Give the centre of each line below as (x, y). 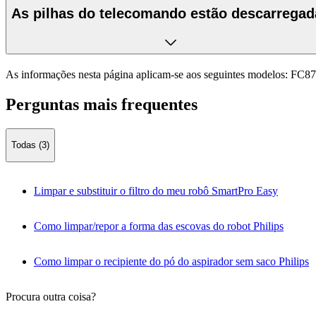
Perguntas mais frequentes (102, 105)
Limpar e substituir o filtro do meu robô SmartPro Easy (156, 190)
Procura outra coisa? (51, 296)
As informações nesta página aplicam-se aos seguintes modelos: (147, 75)
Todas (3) (30, 145)
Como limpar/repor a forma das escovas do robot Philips (159, 226)
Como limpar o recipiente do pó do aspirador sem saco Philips (171, 261)
